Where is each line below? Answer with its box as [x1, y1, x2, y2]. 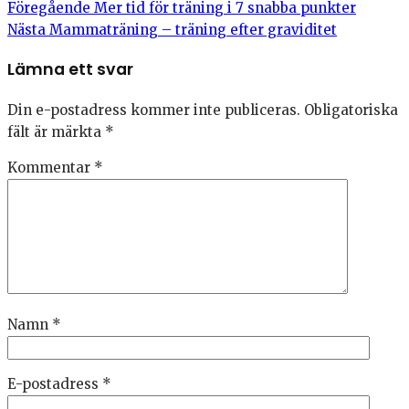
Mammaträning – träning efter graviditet [46, 20, 337, 38]
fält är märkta [7, 122, 105, 141]
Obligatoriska [304, 100, 398, 119]
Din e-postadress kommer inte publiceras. [7, 100, 300, 119]
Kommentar [7, 158, 94, 176]
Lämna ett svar [7, 58, 133, 81]
